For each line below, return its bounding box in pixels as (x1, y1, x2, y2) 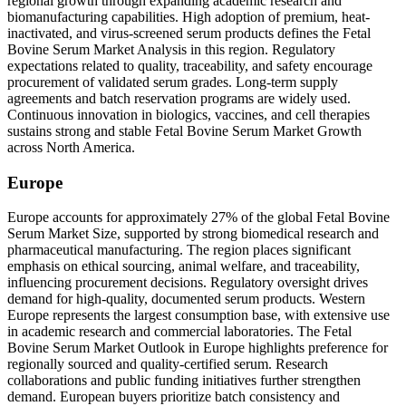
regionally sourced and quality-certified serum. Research (7, 356, 328, 372)
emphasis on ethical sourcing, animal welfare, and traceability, (7, 258, 360, 275)
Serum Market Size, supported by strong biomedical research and (7, 226, 379, 242)
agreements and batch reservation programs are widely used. (7, 90, 351, 106)
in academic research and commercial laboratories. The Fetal (7, 324, 352, 340)
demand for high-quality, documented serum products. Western (7, 291, 365, 307)
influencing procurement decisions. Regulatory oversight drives (7, 275, 368, 291)
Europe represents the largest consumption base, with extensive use (7, 307, 390, 324)
